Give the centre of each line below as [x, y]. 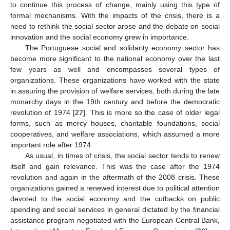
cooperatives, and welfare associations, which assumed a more [115, 134]
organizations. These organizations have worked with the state [115, 80]
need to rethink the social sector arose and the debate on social [115, 26]
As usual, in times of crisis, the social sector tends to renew [122, 155]
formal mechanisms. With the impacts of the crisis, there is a [115, 15]
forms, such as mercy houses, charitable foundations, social [115, 123]
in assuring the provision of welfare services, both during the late [115, 91]
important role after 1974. [52, 145]
